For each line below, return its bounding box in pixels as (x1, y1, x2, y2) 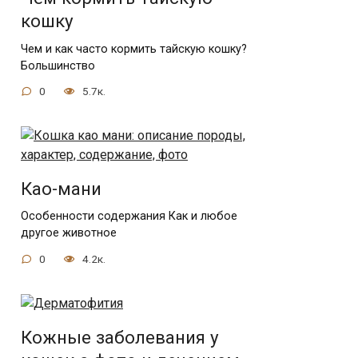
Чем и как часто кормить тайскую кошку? (21, 42, 247, 56)
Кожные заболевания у (21, 327, 219, 348)
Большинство (21, 58, 95, 73)
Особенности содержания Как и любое (21, 209, 237, 224)
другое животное (21, 226, 117, 241)
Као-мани (21, 178, 101, 200)
